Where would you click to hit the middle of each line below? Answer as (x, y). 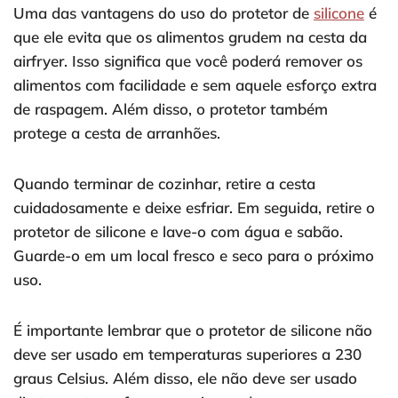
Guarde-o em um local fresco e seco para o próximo (194, 256)
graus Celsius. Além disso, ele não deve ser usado (185, 378)
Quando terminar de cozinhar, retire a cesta (164, 184)
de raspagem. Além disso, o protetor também (171, 109)
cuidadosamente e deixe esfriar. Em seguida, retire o (194, 208)
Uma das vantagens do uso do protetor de (163, 13)
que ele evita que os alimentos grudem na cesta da (190, 37)
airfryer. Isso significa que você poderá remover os (188, 61)
